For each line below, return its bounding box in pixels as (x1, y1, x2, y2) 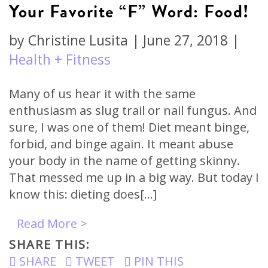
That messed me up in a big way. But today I (9, 169, 259, 185)
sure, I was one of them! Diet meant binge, (9, 119, 249, 135)
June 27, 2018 (143, 31, 228, 50)
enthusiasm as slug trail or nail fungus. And (9, 102, 257, 118)
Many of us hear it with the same (9, 86, 196, 102)
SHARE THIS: (9, 236, 90, 252)
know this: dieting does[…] (9, 186, 157, 202)
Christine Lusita (28, 31, 128, 50)
